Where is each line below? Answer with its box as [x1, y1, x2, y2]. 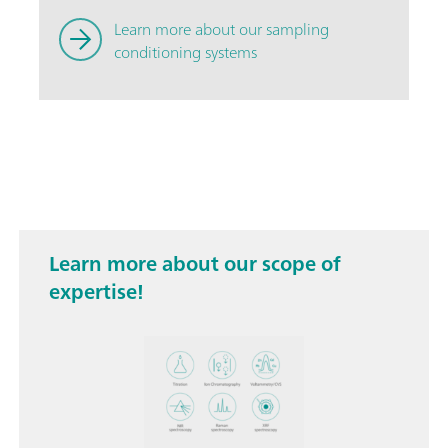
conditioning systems [114, 38, 257, 67]
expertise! [49, 274, 144, 310]
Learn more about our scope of [49, 246, 341, 282]
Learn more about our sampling [114, 15, 329, 44]
